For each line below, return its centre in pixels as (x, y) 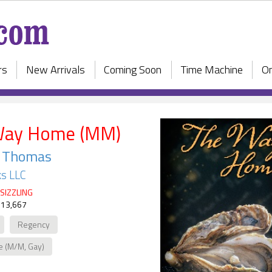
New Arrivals (55, 69)
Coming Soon (133, 69)
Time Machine (212, 69)
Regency (34, 224)
